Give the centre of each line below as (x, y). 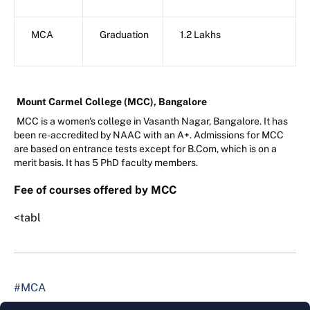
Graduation (124, 34)
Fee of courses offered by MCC (95, 190)
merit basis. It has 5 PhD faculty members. (106, 162)
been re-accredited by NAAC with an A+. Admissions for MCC (149, 135)
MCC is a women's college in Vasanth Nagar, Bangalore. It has (152, 121)
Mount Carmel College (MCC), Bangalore (112, 101)
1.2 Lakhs (200, 34)
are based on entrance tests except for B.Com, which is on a (145, 148)
